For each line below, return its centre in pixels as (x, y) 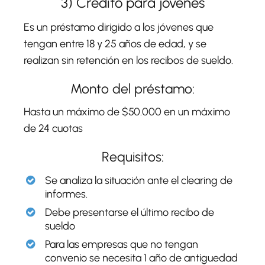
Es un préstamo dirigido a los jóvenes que (119, 27)
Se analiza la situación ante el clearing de (139, 180)
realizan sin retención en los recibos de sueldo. (128, 60)
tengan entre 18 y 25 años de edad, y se (115, 43)
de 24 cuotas (53, 128)
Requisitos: (132, 156)
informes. (66, 194)
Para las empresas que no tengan (122, 244)
